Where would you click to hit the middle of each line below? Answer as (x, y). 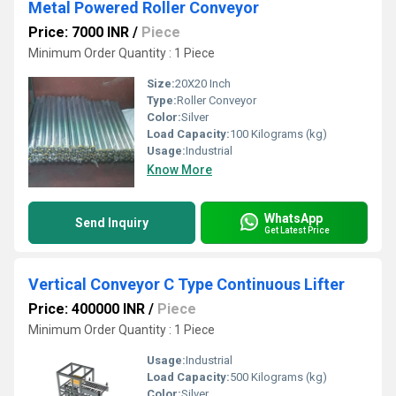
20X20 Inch (203, 84)
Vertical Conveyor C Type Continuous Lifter (187, 284)
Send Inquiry (112, 223)
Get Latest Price (297, 230)
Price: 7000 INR (79, 32)
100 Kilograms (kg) (278, 134)
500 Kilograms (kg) (278, 377)
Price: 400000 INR (87, 309)
